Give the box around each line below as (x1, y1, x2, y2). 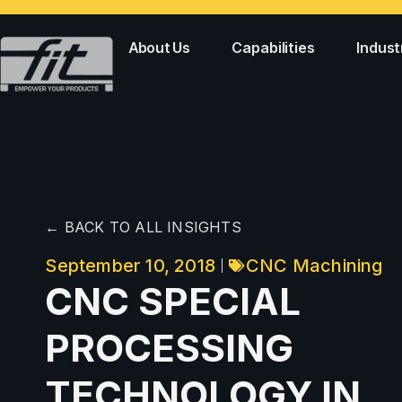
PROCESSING (45, 325, 294, 371)
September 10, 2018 (45, 255, 215, 277)
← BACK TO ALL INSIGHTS (45, 218, 241, 237)
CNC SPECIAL (45, 278, 301, 325)
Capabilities (232, 39, 315, 57)
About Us (128, 39, 191, 57)
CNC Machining (245, 255, 383, 277)
